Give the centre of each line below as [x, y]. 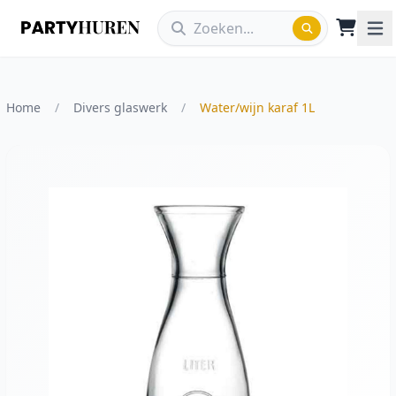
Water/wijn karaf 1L [257, 107]
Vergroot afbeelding [265, 346]
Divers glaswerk [120, 107]
